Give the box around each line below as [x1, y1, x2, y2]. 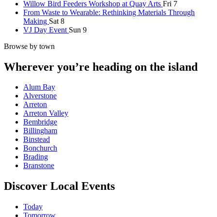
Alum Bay [23, 83, 55, 92]
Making [23, 16, 49, 25]
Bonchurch [23, 144, 57, 153]
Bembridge [23, 118, 57, 126]
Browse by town [4, 42, 55, 50]
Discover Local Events [4, 180, 115, 193]
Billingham [23, 126, 57, 135]
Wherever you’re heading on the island [4, 60, 198, 73]
